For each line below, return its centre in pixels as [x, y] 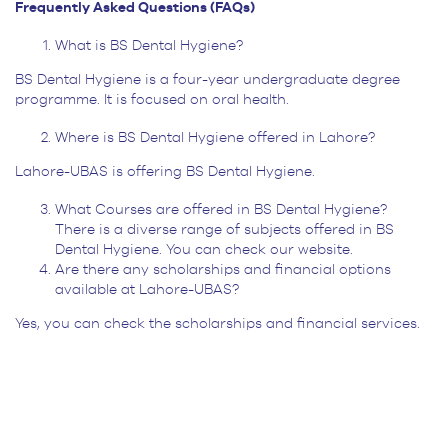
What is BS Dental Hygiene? [149, 46]
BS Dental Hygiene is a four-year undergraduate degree [207, 80]
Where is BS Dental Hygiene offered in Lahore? [215, 138]
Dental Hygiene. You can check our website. [204, 250]
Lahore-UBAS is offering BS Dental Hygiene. [165, 172]
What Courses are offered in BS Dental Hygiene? [221, 210]
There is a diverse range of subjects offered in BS [224, 230]
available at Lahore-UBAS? [147, 290]
